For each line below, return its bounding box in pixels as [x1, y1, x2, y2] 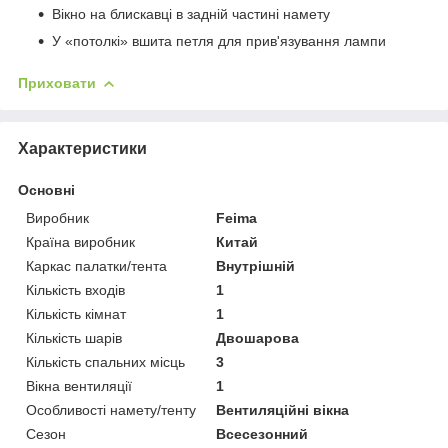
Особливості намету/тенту [26, 401, 196, 418]
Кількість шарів [26, 329, 122, 346]
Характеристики [18, 139, 147, 157]
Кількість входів [26, 281, 125, 298]
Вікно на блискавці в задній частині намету [52, 5, 330, 22]
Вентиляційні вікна [216, 401, 350, 418]
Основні [18, 181, 75, 198]
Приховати [18, 74, 96, 91]
